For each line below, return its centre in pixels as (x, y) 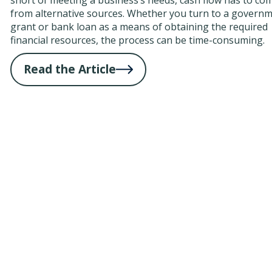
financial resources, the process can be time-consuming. (138, 40)
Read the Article (70, 69)
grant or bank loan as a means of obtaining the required (139, 26)
